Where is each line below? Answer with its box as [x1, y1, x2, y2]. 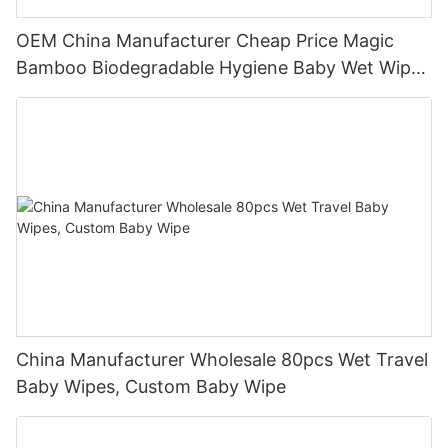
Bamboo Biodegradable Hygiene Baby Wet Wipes [16, 57, 430, 79]
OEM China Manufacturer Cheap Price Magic [16, 30, 394, 52]
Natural [16, 84, 78, 106]
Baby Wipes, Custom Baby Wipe [16, 375, 286, 397]
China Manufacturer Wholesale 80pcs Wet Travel [16, 348, 428, 370]
